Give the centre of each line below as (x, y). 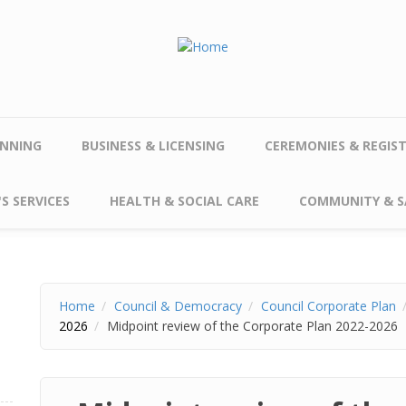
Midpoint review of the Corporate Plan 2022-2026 (252, 326)
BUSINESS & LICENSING (153, 145)
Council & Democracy (178, 306)
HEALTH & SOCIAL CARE (184, 201)
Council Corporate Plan (329, 306)
